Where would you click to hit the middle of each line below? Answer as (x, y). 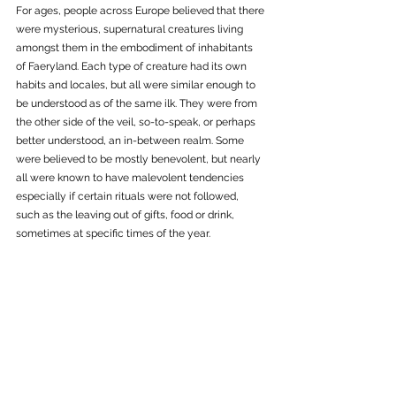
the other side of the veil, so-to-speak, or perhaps (137, 122)
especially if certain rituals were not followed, (129, 197)
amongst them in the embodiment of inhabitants (136, 48)
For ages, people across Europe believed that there (141, 11)
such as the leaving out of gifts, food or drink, (126, 215)
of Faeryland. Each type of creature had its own (133, 67)
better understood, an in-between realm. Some (131, 141)
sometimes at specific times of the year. (114, 234)
